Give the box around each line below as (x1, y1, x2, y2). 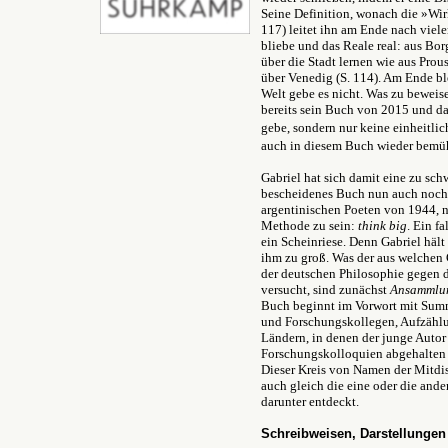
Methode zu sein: (261, 218, 358, 233)
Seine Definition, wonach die (261, 6, 421, 21)
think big (358, 218, 407, 233)
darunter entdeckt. (261, 394, 359, 409)
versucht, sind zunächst (261, 282, 390, 297)
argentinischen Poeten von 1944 (261, 202, 436, 217)
